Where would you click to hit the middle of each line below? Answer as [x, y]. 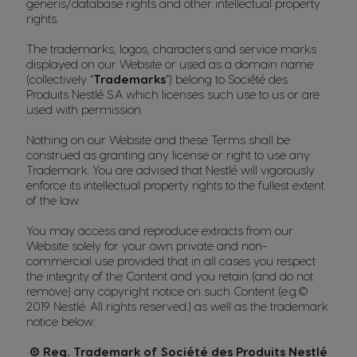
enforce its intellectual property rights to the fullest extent [175, 185]
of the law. [53, 200]
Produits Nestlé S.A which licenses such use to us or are [173, 94]
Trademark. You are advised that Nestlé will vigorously [171, 170]
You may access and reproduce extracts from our [160, 230]
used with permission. [84, 109]
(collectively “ [60, 79]
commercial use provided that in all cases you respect [171, 261]
